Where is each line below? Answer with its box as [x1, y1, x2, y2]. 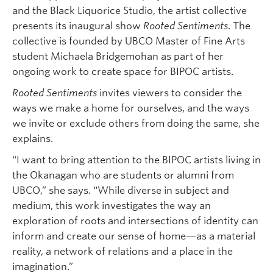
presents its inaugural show [12, 19, 143, 32]
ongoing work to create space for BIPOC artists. [12, 65, 233, 77]
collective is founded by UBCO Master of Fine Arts [12, 35, 245, 47]
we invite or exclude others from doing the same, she [12, 117, 260, 129]
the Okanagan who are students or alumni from [12, 169, 234, 181]
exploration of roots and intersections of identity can [12, 214, 258, 227]
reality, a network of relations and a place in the [12, 245, 233, 257]
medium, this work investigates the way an [12, 199, 211, 211]
